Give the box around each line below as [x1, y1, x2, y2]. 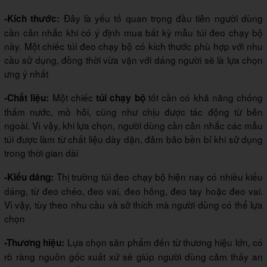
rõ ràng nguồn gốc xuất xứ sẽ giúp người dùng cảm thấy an [4, 250, 263, 263]
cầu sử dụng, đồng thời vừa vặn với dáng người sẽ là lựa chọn [4, 53, 263, 67]
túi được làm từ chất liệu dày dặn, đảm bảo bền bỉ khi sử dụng [4, 132, 263, 146]
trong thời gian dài [4, 146, 78, 160]
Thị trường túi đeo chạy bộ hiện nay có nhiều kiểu [56, 170, 263, 184]
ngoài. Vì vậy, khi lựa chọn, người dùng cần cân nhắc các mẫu [4, 119, 263, 132]
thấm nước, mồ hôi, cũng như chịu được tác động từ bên [4, 105, 263, 119]
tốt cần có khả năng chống [145, 91, 263, 104]
